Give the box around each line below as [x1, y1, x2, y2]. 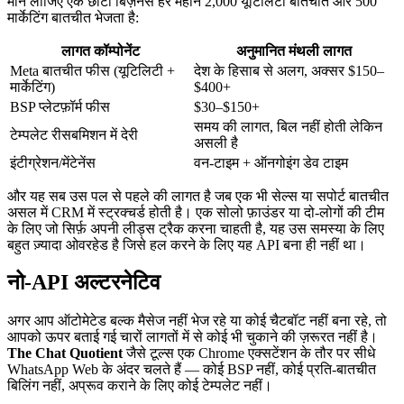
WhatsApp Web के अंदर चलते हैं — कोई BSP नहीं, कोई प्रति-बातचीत [7, 362, 376, 378]
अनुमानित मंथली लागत [236, 42, 352, 59]
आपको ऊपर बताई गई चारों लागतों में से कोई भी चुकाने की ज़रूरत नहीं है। [7, 329, 378, 345]
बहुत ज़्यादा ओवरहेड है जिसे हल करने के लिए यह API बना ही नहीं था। [7, 236, 366, 252]
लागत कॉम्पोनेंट [60, 42, 140, 59]
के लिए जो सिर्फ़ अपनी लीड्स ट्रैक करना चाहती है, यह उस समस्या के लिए [7, 220, 384, 236]
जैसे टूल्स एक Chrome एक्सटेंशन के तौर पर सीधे [123, 345, 375, 362]
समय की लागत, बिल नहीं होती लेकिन [194, 118, 382, 134]
